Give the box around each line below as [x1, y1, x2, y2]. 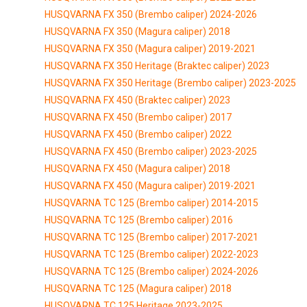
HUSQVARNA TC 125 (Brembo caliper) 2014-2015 [45, 197, 258, 208]
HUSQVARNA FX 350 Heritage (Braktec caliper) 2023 [45, 60, 269, 71]
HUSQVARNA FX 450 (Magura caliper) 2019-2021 [45, 180, 256, 191]
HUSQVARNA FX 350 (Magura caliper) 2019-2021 [45, 42, 256, 54]
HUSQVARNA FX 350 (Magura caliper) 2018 [45, 25, 230, 37]
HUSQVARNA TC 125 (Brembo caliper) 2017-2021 [45, 231, 258, 243]
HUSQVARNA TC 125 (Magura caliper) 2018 [45, 282, 232, 294]
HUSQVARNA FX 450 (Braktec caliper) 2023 [45, 94, 230, 106]
